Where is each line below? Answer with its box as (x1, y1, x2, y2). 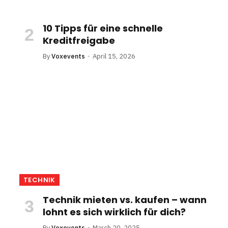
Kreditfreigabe (43, 34, 115, 47)
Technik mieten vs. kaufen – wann (43, 193, 207, 206)
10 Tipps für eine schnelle (43, 21, 163, 35)
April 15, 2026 (93, 51, 135, 61)
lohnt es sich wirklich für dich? (43, 205, 186, 218)
